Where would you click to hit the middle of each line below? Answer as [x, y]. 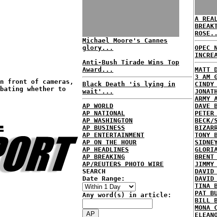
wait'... [98, 91]
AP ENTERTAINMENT [113, 135]
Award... [98, 70]
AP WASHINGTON [108, 120]
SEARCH [94, 171]
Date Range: [104, 178]
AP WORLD [98, 106]
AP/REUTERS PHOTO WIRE [123, 164]
